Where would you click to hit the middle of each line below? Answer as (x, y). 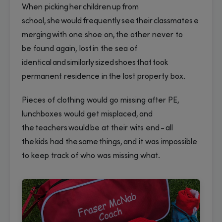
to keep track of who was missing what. (92, 156)
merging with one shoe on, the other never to (102, 35)
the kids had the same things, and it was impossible (110, 142)
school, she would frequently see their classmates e (110, 21)
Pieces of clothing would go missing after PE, (101, 100)
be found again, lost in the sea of (80, 49)
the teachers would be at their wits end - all (97, 128)
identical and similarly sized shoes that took (95, 63)
